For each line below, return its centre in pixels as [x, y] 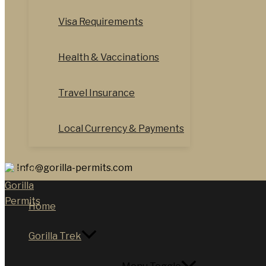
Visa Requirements [101, 22]
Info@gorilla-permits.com [75, 168]
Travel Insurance [96, 93]
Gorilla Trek [55, 236]
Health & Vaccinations [109, 58]
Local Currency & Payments [121, 129]
